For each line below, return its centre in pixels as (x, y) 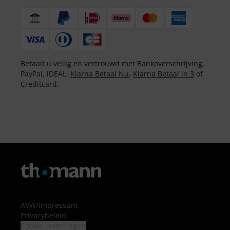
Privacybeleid (43, 215)
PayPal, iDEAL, (45, 74)
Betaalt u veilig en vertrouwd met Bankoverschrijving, (112, 63)
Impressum (58, 205)
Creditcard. (40, 84)
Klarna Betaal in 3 (164, 74)
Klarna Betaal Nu (100, 74)
